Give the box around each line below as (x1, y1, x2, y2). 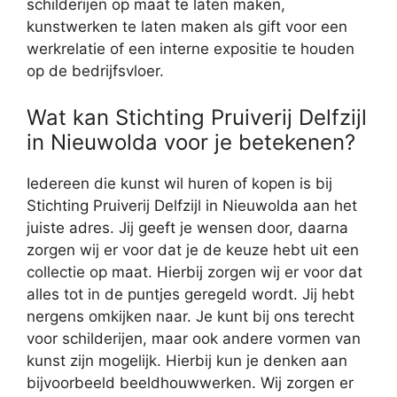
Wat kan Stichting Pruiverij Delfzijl (27, 104, 367, 130)
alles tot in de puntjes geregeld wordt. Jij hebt (27, 284, 354, 303)
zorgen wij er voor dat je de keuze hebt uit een (27, 240, 359, 259)
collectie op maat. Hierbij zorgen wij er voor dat (27, 262, 362, 281)
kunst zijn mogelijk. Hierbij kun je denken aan (27, 351, 347, 370)
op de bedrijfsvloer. (27, 62, 164, 81)
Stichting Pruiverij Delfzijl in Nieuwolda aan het (27, 196, 357, 214)
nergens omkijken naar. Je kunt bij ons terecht (27, 307, 354, 325)
